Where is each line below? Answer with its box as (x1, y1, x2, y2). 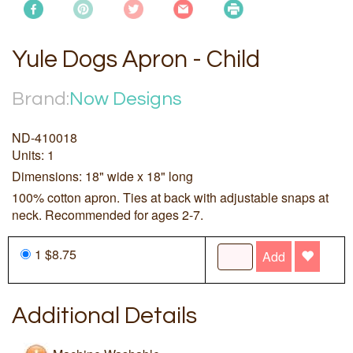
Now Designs (69, 89, 182, 110)
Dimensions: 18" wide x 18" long (12, 167, 193, 186)
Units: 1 (12, 146, 54, 165)
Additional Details (12, 303, 197, 329)
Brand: (12, 89, 69, 110)
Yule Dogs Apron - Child (12, 47, 260, 72)
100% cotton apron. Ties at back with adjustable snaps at (12, 188, 329, 207)
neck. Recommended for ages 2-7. (12, 206, 203, 225)
